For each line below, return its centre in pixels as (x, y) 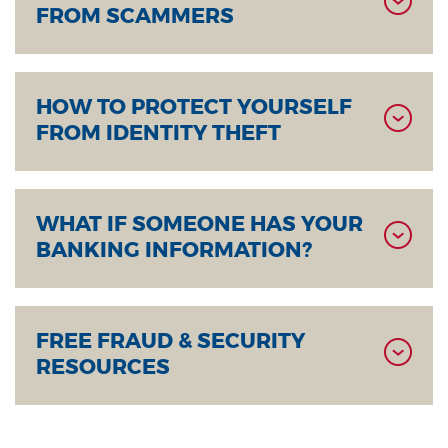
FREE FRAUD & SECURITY (170, 341)
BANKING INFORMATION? (174, 250)
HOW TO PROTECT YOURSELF (194, 107)
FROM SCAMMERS (135, 16)
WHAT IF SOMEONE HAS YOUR (199, 224)
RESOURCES (103, 367)
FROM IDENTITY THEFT (161, 133)
